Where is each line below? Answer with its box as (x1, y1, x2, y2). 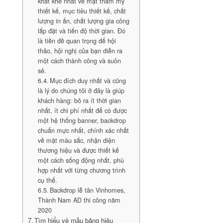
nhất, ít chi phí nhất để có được (37, 106, 127, 115)
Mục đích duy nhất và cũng (50, 76, 126, 85)
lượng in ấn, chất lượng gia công (37, 16, 129, 25)
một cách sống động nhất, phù (37, 156, 124, 165)
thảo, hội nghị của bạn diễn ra (37, 46, 122, 55)
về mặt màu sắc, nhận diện (37, 136, 115, 145)
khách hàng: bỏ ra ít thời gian (37, 96, 121, 105)
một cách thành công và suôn (37, 56, 121, 65)
